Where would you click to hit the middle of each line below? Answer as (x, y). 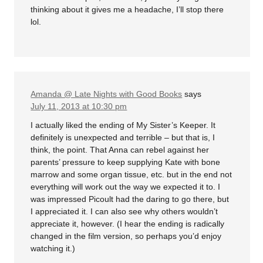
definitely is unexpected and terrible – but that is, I (123, 137)
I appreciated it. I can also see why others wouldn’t (124, 211)
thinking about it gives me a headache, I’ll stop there (127, 10)
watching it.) (53, 248)
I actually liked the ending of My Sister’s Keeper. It (123, 125)
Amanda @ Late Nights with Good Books (107, 94)
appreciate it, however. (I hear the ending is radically (128, 223)
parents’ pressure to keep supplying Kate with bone (126, 162)
